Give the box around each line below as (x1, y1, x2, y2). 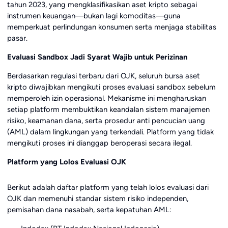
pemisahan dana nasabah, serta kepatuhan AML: (7, 205, 172, 214)
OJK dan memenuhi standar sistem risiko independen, (7, 193, 188, 203)
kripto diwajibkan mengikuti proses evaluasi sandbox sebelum (7, 82, 216, 92)
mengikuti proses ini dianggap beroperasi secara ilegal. (7, 138, 192, 148)
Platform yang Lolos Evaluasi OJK (7, 157, 126, 166)
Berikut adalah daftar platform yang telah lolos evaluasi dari (7, 182, 209, 192)
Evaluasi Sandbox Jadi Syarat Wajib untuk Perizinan (7, 52, 187, 62)
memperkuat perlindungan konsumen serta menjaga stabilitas (7, 22, 216, 32)
